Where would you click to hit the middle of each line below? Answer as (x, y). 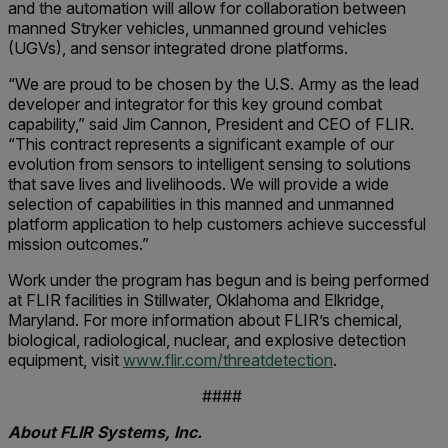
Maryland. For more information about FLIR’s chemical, (205, 320)
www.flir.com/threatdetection (228, 360)
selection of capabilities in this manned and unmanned (201, 204)
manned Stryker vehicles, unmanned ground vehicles (197, 28)
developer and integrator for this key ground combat (195, 104)
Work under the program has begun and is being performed (218, 280)
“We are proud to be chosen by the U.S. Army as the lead (213, 84)
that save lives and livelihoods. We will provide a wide (198, 184)
